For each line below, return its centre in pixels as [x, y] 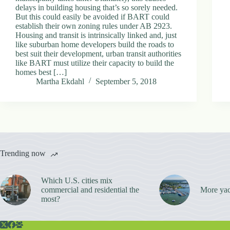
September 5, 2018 [126, 81]
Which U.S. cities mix [77, 180]
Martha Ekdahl [60, 81]
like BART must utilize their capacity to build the [95, 63]
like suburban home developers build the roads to [95, 44]
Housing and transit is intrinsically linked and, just [96, 35]
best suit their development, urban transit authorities [98, 53]
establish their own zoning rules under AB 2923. [94, 26]
